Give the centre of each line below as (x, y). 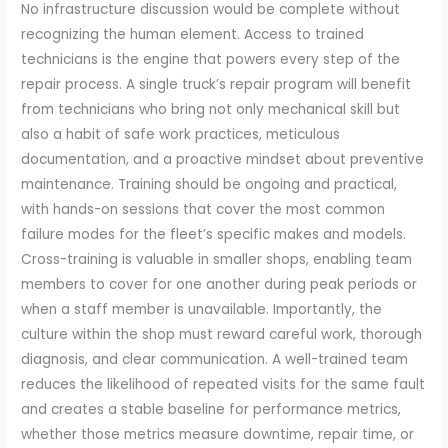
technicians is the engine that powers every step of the (211, 59)
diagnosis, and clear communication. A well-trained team (215, 359)
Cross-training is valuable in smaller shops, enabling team (217, 259)
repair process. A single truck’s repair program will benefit (216, 84)
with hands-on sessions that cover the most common (203, 209)
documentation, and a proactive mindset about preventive (223, 159)
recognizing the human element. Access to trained (193, 34)
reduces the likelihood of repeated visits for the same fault (223, 384)
